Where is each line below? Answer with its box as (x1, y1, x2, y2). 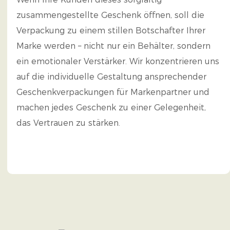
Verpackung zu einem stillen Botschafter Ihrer (16, 26, 205, 35)
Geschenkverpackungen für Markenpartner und (16, 87, 209, 97)
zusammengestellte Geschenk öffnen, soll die (16, 10, 204, 20)
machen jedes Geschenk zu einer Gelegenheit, (16, 103, 206, 112)
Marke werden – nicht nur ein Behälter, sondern (16, 41, 210, 51)
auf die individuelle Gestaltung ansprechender (16, 72, 206, 82)
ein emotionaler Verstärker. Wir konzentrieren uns (16, 56, 219, 66)
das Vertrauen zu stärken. (16, 118, 120, 128)
